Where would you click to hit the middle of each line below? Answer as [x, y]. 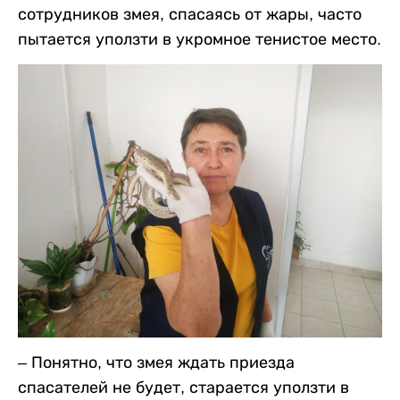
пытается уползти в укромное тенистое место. [200, 39]
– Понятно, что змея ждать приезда [156, 362]
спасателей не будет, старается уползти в [183, 387]
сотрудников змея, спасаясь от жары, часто [190, 14]
